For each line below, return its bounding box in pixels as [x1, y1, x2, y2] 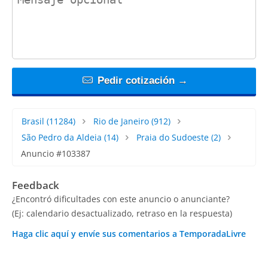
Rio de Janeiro [93, 115, 149, 127]
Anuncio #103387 [21, 147, 90, 159]
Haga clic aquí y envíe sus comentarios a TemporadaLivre [12, 227, 246, 239]
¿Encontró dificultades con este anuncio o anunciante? [12, 193, 230, 205]
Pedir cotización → [94, 74, 188, 86]
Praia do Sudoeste [136, 131, 209, 143]
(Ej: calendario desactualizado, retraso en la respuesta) [12, 207, 232, 219]
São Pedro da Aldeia [22, 131, 102, 143]
